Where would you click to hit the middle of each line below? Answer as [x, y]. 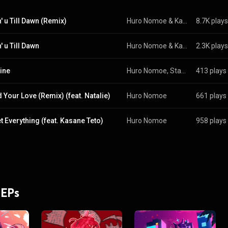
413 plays [211, 71]
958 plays [211, 121]
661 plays [211, 96]
